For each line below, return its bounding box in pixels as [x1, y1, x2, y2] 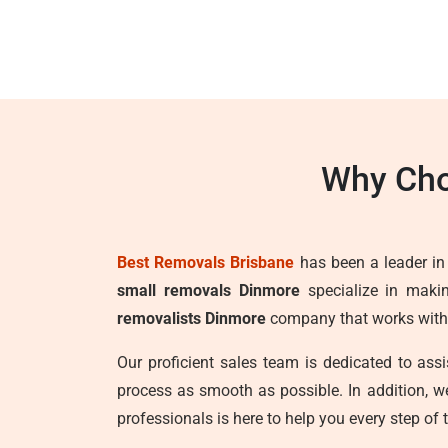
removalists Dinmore [117, 309, 266, 328]
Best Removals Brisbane [117, 253, 295, 272]
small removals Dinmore [117, 281, 300, 300]
